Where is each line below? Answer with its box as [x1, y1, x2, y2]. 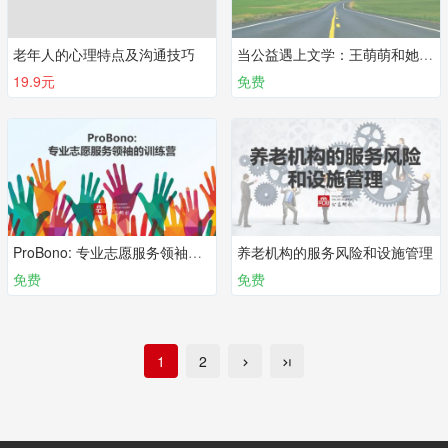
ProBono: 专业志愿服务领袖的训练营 [188, 242, 202, 262]
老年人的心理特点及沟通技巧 [13, 44, 195, 64]
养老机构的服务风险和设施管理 [237, 242, 433, 262]
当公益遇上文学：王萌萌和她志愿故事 [419, 44, 433, 64]
